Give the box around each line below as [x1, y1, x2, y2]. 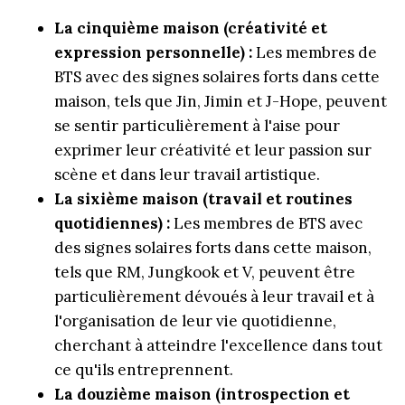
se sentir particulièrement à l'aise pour [54, 115, 340, 136]
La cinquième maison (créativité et [54, 17, 327, 38]
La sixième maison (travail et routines [54, 188, 353, 209]
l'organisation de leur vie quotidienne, [54, 310, 336, 331]
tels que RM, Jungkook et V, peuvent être [54, 261, 355, 282]
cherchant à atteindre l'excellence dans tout [54, 334, 382, 355]
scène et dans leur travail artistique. [54, 164, 320, 184]
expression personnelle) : [54, 42, 252, 62]
